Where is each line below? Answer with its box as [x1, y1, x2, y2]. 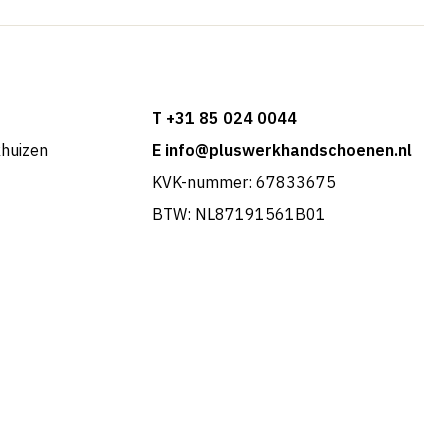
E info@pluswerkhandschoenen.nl [151, 140, 412, 161]
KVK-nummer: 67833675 [151, 172, 336, 193]
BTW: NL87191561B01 [151, 204, 326, 225]
